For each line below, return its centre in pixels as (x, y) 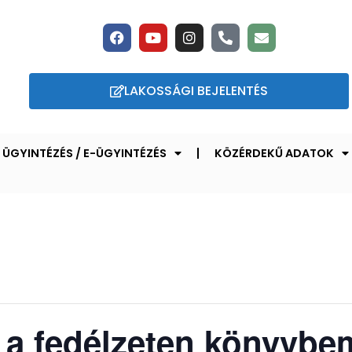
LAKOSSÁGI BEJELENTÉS (196, 91)
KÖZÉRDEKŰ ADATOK (274, 153)
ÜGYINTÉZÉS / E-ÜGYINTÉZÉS (84, 153)
